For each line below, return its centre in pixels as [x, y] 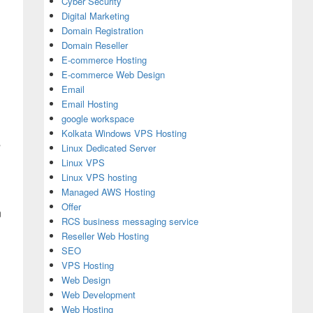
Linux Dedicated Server [108, 148]
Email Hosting [89, 104]
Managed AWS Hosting [108, 192]
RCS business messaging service [130, 221]
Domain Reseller [94, 45]
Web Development [98, 294]
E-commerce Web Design [113, 74]
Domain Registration [102, 30]
